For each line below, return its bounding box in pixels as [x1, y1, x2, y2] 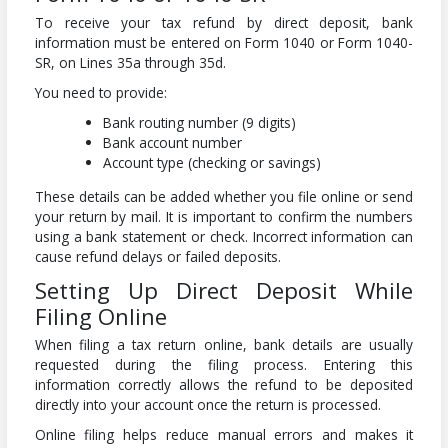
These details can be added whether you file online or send [34, 186, 414, 206]
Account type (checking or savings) [103, 152, 322, 172]
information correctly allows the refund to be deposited [34, 375, 414, 395]
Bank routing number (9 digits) [103, 112, 297, 132]
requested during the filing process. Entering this [34, 355, 414, 375]
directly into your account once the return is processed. [34, 395, 381, 415]
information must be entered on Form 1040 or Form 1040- [34, 32, 414, 52]
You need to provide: [34, 82, 167, 102]
